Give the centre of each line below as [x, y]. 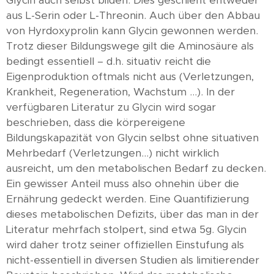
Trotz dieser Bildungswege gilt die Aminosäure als [130, 46]
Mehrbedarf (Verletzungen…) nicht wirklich [113, 154]
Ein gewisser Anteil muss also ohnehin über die [123, 184]
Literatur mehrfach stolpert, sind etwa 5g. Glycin [126, 230]
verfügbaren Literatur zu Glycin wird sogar [111, 108]
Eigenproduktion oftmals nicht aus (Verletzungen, [130, 77]
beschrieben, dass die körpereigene [96, 123]
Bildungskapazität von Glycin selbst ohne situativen [132, 138]
